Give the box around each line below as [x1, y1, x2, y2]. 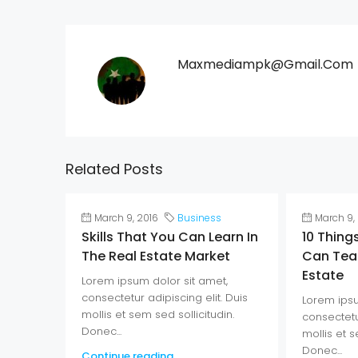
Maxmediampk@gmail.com [177, 54, 353, 74]
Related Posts [66, 158, 163, 179]
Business [177, 210, 221, 225]
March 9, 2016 [94, 210, 158, 225]
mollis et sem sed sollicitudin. [82, 306, 234, 322]
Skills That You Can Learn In [82, 227, 258, 246]
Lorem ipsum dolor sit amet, [82, 272, 228, 288]
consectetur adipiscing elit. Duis [82, 289, 248, 305]
